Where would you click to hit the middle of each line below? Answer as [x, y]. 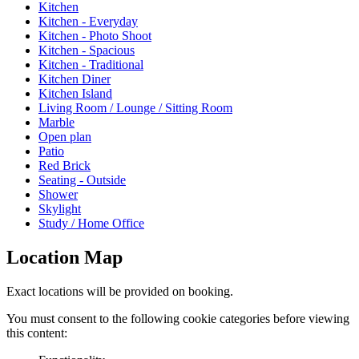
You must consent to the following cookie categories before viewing [178, 319]
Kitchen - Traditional [91, 65]
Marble [56, 123]
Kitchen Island [75, 94]
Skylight [60, 209]
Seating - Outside [82, 180]
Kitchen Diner [75, 79]
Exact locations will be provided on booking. [120, 292]
